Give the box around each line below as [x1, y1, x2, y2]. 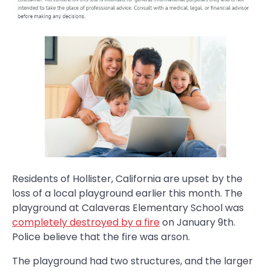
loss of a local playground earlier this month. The [12, 186, 243, 200]
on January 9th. [160, 215, 235, 229]
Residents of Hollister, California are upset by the [12, 171, 243, 186]
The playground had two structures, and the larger [12, 253, 253, 268]
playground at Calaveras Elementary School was [12, 200, 244, 215]
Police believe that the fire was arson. [12, 229, 190, 244]
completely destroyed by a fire [12, 215, 160, 229]
